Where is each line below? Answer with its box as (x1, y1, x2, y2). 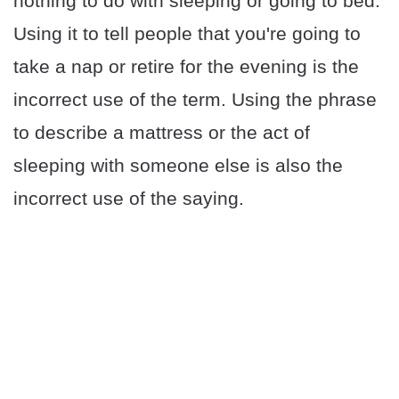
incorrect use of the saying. (13, 188, 244, 209)
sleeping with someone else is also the (13, 155, 343, 176)
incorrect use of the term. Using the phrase (13, 89, 377, 110)
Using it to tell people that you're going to (13, 23, 361, 45)
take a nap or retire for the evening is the (13, 56, 359, 77)
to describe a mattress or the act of (13, 122, 310, 143)
